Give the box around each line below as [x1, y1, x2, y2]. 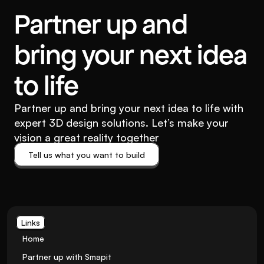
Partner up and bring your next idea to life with [14, 101, 243, 114]
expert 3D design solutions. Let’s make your [14, 116, 229, 129]
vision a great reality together [14, 131, 159, 144]
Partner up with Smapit [22, 252, 111, 262]
